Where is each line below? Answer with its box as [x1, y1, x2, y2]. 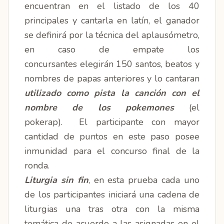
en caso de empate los [24, 43, 199, 55]
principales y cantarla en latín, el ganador [24, 14, 199, 26]
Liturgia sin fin [24, 174, 88, 186]
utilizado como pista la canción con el [24, 87, 199, 99]
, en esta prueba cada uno [88, 174, 200, 186]
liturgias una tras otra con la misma [24, 203, 199, 215]
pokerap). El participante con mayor [24, 116, 199, 128]
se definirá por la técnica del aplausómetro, [24, 29, 199, 41]
